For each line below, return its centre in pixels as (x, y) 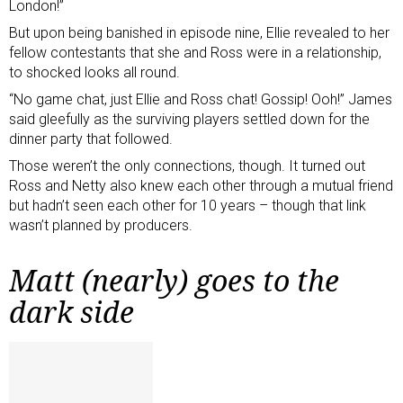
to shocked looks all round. (94, 72)
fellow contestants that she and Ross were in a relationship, (195, 52)
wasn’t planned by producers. (101, 225)
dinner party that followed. (91, 139)
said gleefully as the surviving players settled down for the (189, 119)
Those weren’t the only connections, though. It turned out (187, 166)
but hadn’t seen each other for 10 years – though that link (188, 205)
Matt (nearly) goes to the (174, 280)
